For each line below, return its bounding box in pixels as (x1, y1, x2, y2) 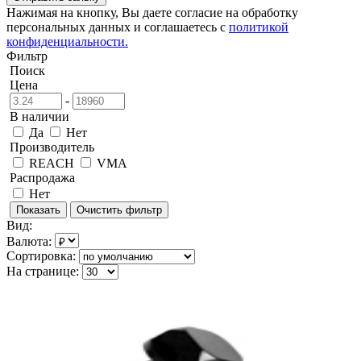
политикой (229, 19, 288, 34)
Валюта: (6, 234, 52, 248)
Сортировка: (6, 248, 76, 263)
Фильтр (6, 48, 48, 63)
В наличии (10, 109, 70, 123)
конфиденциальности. (6, 34, 128, 48)
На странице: (6, 263, 79, 278)
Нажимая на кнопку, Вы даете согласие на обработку (6, 5, 298, 19)
